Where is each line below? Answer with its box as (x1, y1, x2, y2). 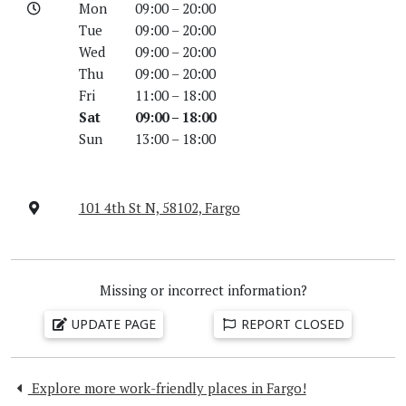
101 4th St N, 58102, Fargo (78, 198, 240, 217)
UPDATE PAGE (67, 314, 156, 333)
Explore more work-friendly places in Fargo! (27, 378, 306, 397)
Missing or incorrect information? (99, 280, 307, 299)
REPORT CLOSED (237, 314, 344, 333)
